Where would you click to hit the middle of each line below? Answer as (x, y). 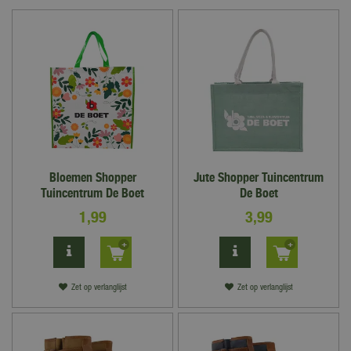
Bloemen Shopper (92, 177)
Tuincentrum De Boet (92, 193)
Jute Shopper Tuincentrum (259, 177)
